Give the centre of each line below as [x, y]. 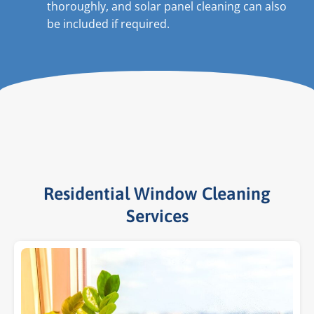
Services [157, 216]
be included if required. [108, 24]
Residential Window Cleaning [157, 194]
